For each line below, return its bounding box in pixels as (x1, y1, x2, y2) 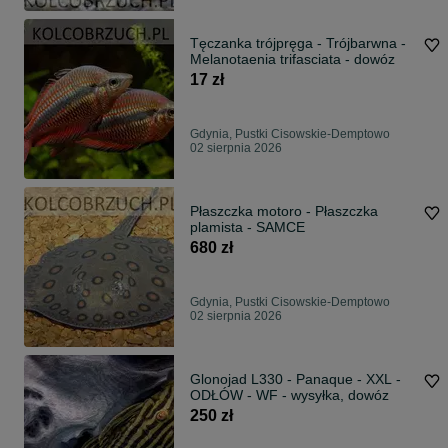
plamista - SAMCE (190, 219, 305, 236)
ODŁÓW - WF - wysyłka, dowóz (190, 387, 389, 404)
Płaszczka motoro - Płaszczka (190, 203, 378, 220)
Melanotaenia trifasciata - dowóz (190, 51, 395, 68)
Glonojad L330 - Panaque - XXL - (190, 371, 401, 388)
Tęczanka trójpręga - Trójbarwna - (190, 35, 406, 52)
